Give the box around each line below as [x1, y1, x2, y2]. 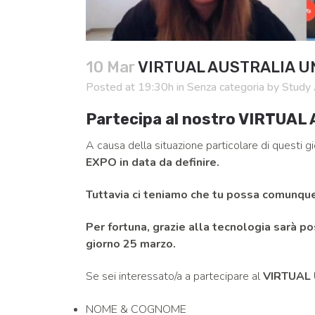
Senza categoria [187, 79, 264, 95]
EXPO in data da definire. [86, 155, 219, 170]
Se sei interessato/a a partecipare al [86, 269, 263, 284]
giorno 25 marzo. [86, 236, 176, 252]
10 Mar [86, 58, 135, 77]
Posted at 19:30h [86, 79, 174, 95]
